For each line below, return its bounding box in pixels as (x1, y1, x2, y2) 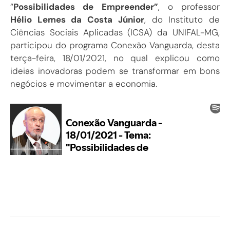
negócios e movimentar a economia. (10, 78, 157, 90)
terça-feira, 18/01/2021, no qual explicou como (10, 52, 220, 64)
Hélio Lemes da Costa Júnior (10, 14, 144, 26)
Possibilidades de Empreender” (13, 1, 158, 13)
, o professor (158, 1, 220, 13)
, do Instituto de (144, 14, 220, 26)
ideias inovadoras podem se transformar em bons (10, 65, 220, 77)
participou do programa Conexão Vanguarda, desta (10, 40, 220, 51)
